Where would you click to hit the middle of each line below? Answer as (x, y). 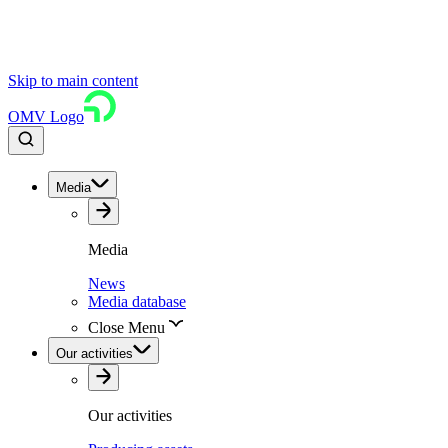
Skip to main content (73, 80)
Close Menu (126, 327)
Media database (137, 301)
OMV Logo (46, 116)
